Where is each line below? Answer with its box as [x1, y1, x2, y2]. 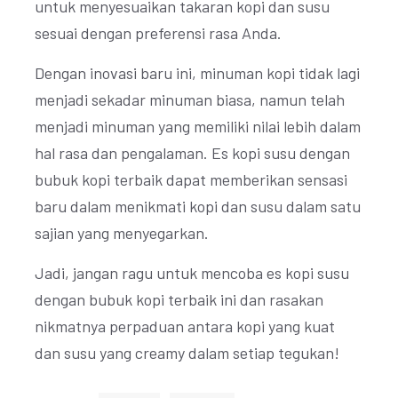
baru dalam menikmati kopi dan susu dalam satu [35, 196, 361, 216]
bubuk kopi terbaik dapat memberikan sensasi [35, 170, 347, 189]
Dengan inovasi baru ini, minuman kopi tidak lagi [35, 63, 360, 83]
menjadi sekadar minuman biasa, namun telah [35, 90, 345, 109]
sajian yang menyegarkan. [35, 223, 209, 243]
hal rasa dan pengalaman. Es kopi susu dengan [35, 143, 350, 163]
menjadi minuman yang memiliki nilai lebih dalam [35, 116, 361, 136]
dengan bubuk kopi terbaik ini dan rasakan [35, 290, 323, 309]
